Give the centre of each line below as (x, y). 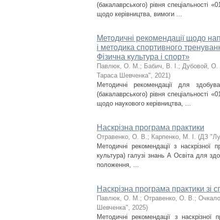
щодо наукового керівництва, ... (144, 103)
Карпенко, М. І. (174, 137)
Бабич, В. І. (161, 66)
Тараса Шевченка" (124, 75)
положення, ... (118, 165)
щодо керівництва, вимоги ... (139, 14)
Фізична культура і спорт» (143, 57)
